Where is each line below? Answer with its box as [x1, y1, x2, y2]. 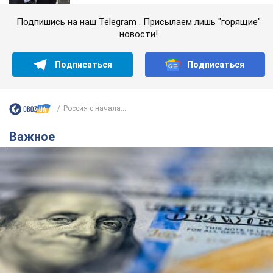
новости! [119, 28, 158, 40]
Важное [17, 129, 55, 144]
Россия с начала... [63, 104, 126, 113]
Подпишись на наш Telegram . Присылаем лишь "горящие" [16, 16, 261, 27]
